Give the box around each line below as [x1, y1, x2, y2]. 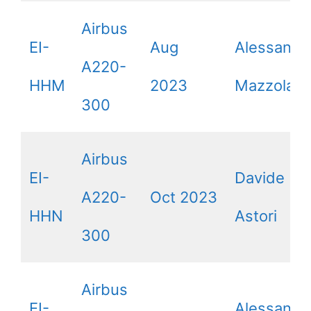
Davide [235, 169, 285, 187]
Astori [235, 207, 277, 225]
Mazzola [235, 76, 294, 94]
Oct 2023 [150, 188, 217, 206]
